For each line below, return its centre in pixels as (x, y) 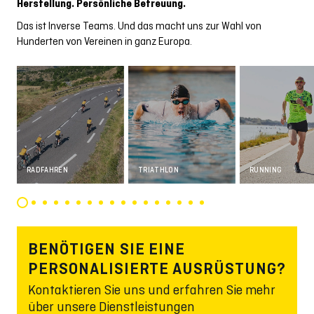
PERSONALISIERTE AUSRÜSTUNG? (157, 268)
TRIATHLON (158, 169)
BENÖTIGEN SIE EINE (107, 248)
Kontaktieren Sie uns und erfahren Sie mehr (152, 289)
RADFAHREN (47, 169)
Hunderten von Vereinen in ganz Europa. (104, 41)
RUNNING (266, 169)
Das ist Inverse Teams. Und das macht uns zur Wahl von (139, 26)
